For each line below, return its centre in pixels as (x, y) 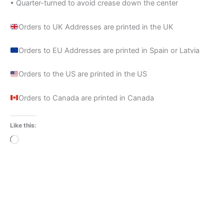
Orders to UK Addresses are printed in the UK (96, 27)
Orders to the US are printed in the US (82, 74)
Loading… (35, 141)
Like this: (23, 125)
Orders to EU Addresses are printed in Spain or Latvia (109, 51)
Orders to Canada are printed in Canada (86, 98)
